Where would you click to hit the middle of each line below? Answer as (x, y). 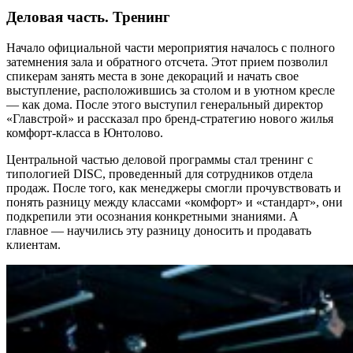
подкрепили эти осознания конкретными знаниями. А (152, 216)
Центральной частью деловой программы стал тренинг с (160, 159)
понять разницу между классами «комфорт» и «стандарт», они (175, 202)
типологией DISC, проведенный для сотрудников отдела (160, 173)
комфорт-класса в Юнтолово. (85, 132)
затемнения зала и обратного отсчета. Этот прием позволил (167, 61)
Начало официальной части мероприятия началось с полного (171, 47)
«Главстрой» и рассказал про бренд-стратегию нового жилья (170, 118)
